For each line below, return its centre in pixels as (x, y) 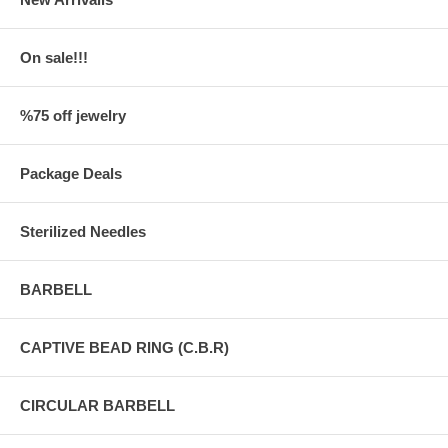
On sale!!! (54, 57)
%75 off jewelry (73, 115)
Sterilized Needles (83, 231)
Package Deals (71, 173)
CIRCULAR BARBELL (97, 405)
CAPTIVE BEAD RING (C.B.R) (124, 347)
